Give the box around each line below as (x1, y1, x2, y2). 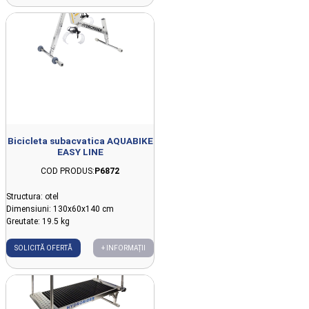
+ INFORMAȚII (101, 243, 146, 252)
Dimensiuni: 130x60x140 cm (6, 203, 114, 214)
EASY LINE (57, 146, 103, 157)
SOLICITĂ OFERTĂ (14, 243, 72, 252)
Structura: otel (6, 191, 59, 201)
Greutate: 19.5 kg (6, 216, 70, 226)
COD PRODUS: (41, 166, 94, 176)
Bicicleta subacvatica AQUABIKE (7, 134, 153, 146)
